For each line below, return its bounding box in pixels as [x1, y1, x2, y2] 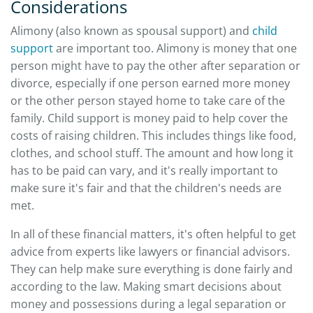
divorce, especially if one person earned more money [10, 75, 290, 91]
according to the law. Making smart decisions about [10, 278, 282, 294]
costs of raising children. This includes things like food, [10, 127, 296, 143]
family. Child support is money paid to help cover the [10, 110, 288, 126]
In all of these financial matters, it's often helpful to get [10, 226, 296, 242]
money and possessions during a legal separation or [10, 296, 286, 312]
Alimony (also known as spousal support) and [10, 22, 252, 38]
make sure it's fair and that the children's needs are [10, 180, 282, 196]
